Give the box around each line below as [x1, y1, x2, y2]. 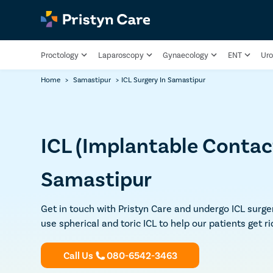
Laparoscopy [97, 50, 144, 60]
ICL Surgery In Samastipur [121, 75, 206, 83]
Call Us [63, 249, 93, 261]
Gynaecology [163, 50, 209, 60]
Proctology [41, 50, 79, 60]
